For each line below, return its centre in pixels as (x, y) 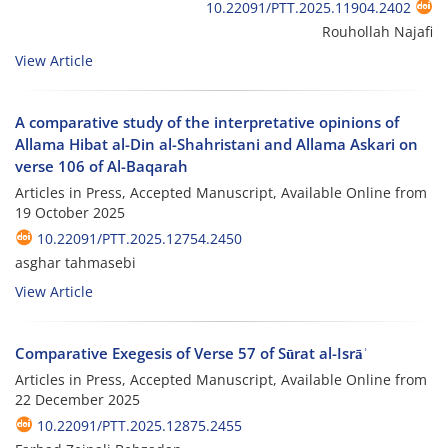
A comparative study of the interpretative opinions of (207, 122)
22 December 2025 (77, 400)
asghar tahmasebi (75, 263)
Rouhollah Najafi (377, 32)
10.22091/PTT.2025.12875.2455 (139, 426)
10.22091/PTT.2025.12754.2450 (139, 239)
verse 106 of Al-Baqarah (101, 166)
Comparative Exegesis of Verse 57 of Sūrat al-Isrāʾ (191, 353)
